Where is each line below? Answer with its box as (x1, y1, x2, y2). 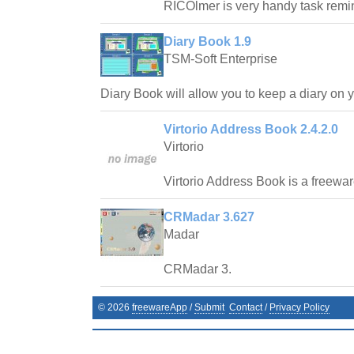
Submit (194, 301, 224, 313)
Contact (229, 301, 262, 313)
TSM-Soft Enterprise (164, 51, 277, 66)
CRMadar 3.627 (164, 209, 254, 224)
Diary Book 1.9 (164, 34, 251, 48)
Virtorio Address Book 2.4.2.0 (164, 122, 338, 136)
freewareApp (132, 301, 187, 313)
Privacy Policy (269, 301, 330, 313)
